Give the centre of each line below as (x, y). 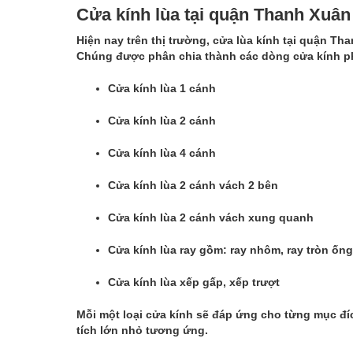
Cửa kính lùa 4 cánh (162, 153)
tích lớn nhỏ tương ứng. (142, 331)
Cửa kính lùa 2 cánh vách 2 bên (193, 186)
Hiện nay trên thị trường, (145, 41)
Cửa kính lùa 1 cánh (162, 89)
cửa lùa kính (246, 41)
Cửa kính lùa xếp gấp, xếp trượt (194, 282)
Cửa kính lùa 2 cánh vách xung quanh (211, 218)
